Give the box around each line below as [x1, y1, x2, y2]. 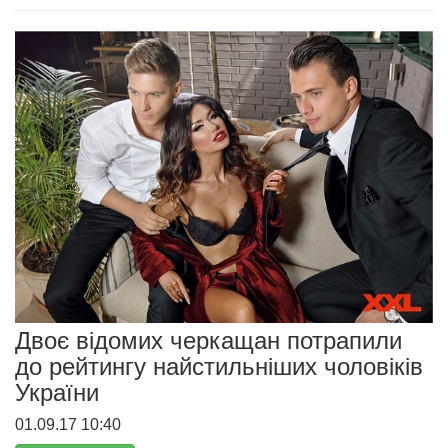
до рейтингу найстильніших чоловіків [15, 352, 423, 380]
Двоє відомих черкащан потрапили [15, 326, 402, 354]
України [15, 378, 99, 406]
